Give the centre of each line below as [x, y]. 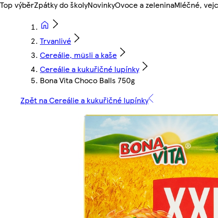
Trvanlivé [55, 41]
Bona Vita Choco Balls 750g [87, 80]
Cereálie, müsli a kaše [78, 55]
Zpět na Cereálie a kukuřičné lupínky [84, 100]
